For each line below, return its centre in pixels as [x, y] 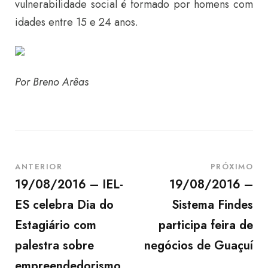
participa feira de [206, 225]
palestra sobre [54, 246]
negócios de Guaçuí [199, 246]
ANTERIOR [39, 167]
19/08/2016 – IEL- [69, 185]
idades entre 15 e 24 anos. [77, 22]
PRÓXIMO [232, 167]
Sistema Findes [212, 205]
